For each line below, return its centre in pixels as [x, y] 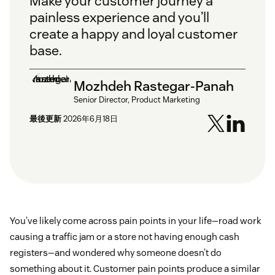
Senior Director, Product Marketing [137, 99]
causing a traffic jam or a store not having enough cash [125, 237]
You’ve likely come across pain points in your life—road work [136, 221]
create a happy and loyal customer [134, 34]
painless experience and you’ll [119, 17]
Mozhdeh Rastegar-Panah [154, 86]
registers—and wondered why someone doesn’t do [116, 253]
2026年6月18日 [91, 119]
